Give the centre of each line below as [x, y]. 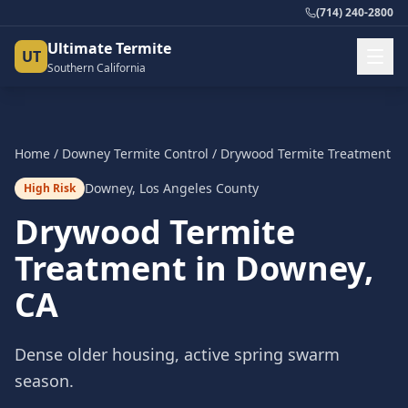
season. [44, 381]
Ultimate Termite [109, 48]
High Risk [50, 188]
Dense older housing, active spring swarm [177, 354]
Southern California [97, 68]
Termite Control [159, 153]
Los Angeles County [199, 188]
